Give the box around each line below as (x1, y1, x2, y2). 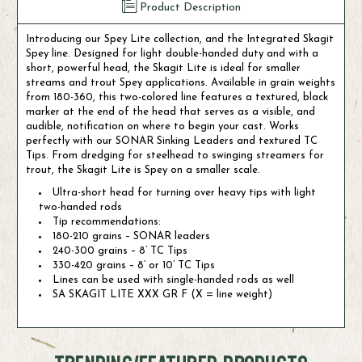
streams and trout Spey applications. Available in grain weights (26, 77, 335, 88)
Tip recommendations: (53, 216, 162, 227)
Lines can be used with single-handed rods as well (53, 274, 295, 285)
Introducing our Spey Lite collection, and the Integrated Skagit (26, 33, 334, 44)
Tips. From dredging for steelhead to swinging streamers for (26, 149, 324, 161)
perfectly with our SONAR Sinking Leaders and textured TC (26, 135, 318, 146)
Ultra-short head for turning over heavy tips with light (53, 187, 317, 198)
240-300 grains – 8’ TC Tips (53, 245, 188, 256)
